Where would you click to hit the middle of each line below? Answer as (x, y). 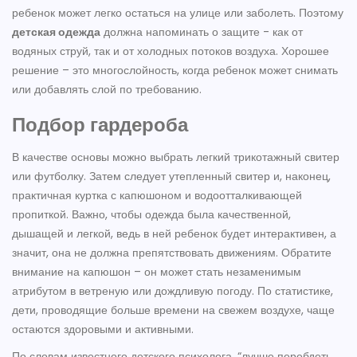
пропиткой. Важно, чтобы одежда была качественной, (151, 215)
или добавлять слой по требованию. (107, 90)
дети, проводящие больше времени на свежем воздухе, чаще (173, 310)
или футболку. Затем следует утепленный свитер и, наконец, (171, 177)
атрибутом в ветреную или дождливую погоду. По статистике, (173, 291)
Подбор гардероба (100, 125)
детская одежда (56, 32)
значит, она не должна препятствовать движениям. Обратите (172, 253)
